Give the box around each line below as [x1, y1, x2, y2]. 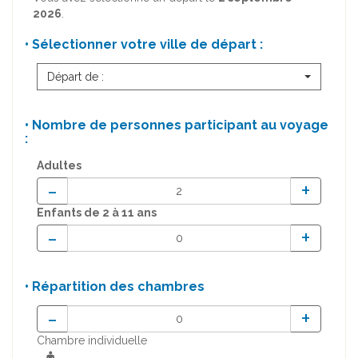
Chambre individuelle [37, 334, 147, 348]
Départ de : [47, 70, 104, 84]
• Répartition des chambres [25, 279, 205, 295]
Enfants [37, 206, 84, 220]
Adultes [37, 159, 82, 173]
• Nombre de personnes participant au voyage [25, 117, 328, 133]
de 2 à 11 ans [84, 206, 157, 220]
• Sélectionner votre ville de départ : [25, 37, 263, 53]
